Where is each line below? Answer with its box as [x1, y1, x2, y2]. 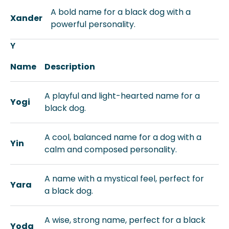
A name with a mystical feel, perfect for [44, 173, 204, 185]
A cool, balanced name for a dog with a [44, 131, 201, 143]
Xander [10, 12, 42, 24]
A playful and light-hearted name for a [44, 90, 200, 102]
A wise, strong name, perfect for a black [44, 214, 205, 226]
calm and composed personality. [44, 144, 177, 155]
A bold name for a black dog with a [51, 6, 191, 18]
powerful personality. [51, 18, 135, 30]
